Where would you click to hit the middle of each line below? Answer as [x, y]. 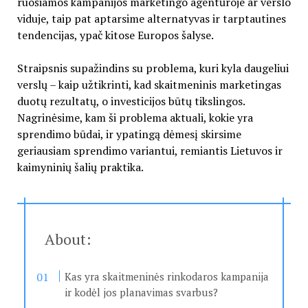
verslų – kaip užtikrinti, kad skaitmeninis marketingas [149, 85]
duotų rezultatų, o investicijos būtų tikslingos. [131, 101]
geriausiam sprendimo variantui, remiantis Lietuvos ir [150, 151]
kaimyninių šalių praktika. [80, 167]
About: [68, 240]
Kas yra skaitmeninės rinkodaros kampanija [167, 277]
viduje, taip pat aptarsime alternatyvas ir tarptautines [151, 19]
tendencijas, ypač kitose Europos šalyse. [115, 35]
